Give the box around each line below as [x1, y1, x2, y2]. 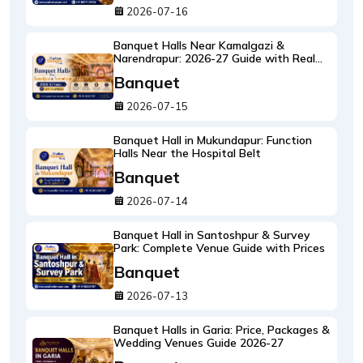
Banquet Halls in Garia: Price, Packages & [113, 322, 330, 337]
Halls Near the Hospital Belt [113, 146, 261, 160]
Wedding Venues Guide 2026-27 [113, 335, 284, 350]
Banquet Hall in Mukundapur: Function [113, 133, 312, 147]
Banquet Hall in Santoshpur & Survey [113, 228, 310, 242]
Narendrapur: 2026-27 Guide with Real [113, 51, 315, 66]
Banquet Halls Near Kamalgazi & [113, 38, 284, 53]
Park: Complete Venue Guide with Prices [113, 241, 325, 255]
